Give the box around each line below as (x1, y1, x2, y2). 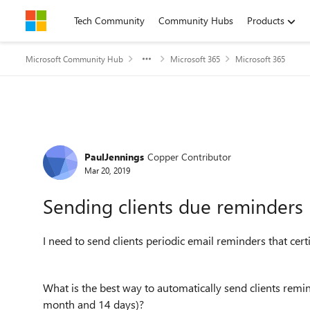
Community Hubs (158, 14, 233, 27)
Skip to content (39, 14, 104, 27)
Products (247, 14, 284, 27)
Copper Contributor (147, 149, 231, 163)
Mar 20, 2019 (84, 164, 130, 176)
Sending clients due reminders (43, 193, 303, 219)
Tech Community (74, 14, 145, 27)
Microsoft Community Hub (26, 53, 123, 64)
